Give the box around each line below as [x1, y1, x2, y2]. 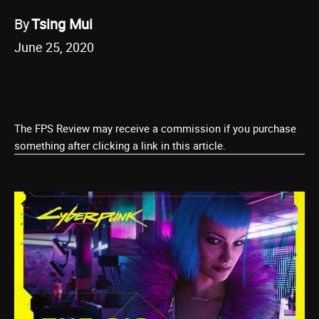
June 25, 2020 [14, 38, 94, 56]
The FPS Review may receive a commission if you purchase [14, 121, 296, 135]
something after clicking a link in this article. [14, 138, 226, 152]
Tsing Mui [31, 14, 93, 33]
